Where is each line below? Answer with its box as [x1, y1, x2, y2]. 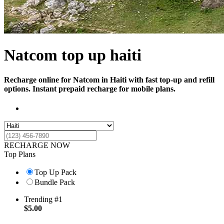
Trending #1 [24, 194, 62, 203]
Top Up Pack [34, 167, 76, 176]
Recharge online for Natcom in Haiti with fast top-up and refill [4, 75, 214, 84]
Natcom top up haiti [4, 46, 141, 64]
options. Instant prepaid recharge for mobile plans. [4, 84, 175, 93]
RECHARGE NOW [4, 140, 70, 149]
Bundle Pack [34, 177, 75, 186]
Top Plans [4, 149, 35, 158]
